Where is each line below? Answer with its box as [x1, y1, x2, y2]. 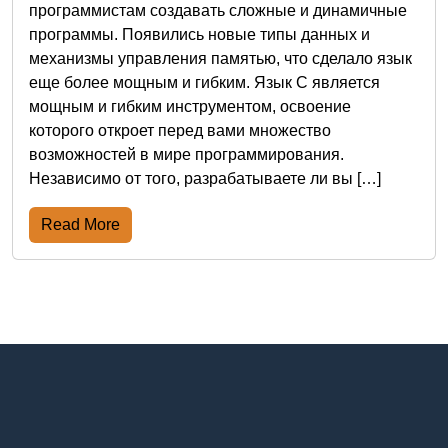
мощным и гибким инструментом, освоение [29, 98, 351, 115]
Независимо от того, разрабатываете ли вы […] [29, 170, 381, 187]
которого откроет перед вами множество [29, 122, 331, 139]
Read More [41, 216, 120, 233]
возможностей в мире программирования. [29, 146, 344, 163]
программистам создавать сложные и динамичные [29, 2, 407, 19]
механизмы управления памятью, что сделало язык [29, 50, 412, 67]
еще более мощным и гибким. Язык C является [29, 74, 380, 91]
